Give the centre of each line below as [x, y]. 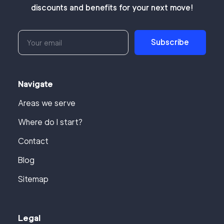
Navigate [35, 84]
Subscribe [170, 42]
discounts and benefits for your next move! [112, 8]
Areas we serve [47, 103]
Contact [33, 141]
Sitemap [33, 179]
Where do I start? [50, 122]
